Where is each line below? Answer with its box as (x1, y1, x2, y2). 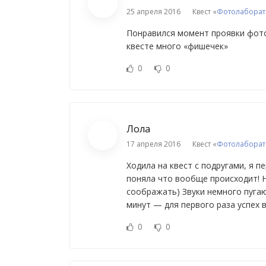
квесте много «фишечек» (126, 40, 228, 52)
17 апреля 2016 (126, 139, 180, 150)
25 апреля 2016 (126, 7, 180, 17)
